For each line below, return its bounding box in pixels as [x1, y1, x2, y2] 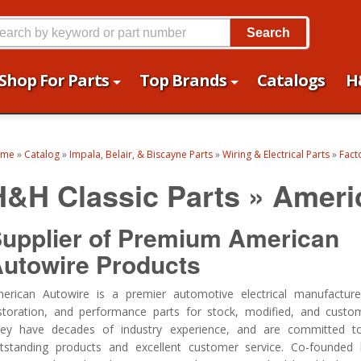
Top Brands [139, 69, 226, 91]
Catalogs [257, 69, 325, 91]
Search [246, 25, 290, 39]
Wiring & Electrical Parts [222, 147, 330, 161]
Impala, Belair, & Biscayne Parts [69, 147, 213, 161]
